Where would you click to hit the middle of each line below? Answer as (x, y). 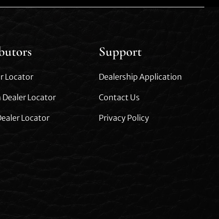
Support (120, 51)
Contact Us (120, 97)
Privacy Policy (124, 118)
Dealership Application (141, 77)
